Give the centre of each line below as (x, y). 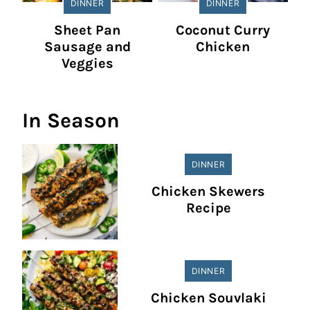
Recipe (208, 208)
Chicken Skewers (208, 192)
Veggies (87, 64)
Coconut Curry (223, 30)
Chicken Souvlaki (208, 298)
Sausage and (87, 47)
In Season (71, 121)
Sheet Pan (87, 30)
